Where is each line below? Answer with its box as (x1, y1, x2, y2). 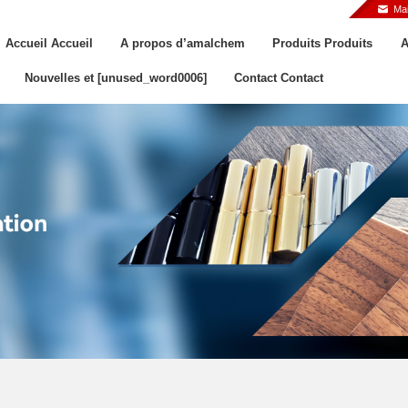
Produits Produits (272, 36, 373, 50)
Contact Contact (233, 70, 323, 85)
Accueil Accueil (5, 36, 93, 50)
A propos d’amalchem (119, 36, 245, 50)
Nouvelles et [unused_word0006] (24, 70, 207, 85)
